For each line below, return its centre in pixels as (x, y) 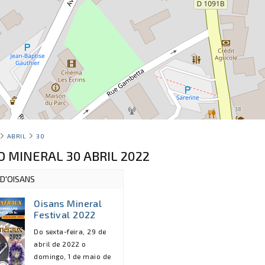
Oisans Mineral (68, 203)
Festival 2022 (65, 214)
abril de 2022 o (60, 244)
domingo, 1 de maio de (72, 256)
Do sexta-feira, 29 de (70, 231)
